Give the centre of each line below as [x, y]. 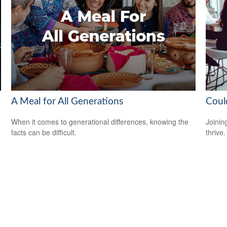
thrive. [215, 133]
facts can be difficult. [44, 133]
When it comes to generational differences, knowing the [100, 122]
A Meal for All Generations [67, 101]
